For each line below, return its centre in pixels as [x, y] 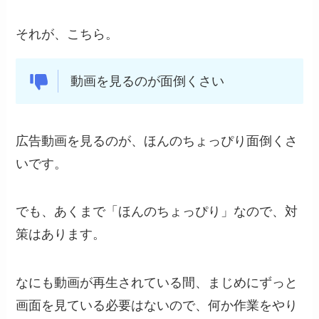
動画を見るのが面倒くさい [147, 81]
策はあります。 [61, 235]
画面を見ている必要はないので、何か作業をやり [157, 306]
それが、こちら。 [67, 35]
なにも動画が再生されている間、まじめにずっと [157, 283]
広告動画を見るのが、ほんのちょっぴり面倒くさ [157, 141]
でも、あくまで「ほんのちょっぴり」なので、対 [157, 212]
